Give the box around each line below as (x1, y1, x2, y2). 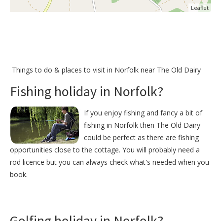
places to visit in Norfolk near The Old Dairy (62, 65, 201, 74)
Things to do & (10, 65, 62, 74)
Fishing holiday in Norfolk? (10, 82, 163, 100)
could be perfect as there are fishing (84, 132, 199, 142)
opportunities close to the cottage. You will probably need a (10, 145, 200, 154)
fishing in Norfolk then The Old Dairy (84, 120, 200, 130)
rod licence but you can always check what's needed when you (10, 157, 209, 167)
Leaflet (191, 3, 209, 11)
